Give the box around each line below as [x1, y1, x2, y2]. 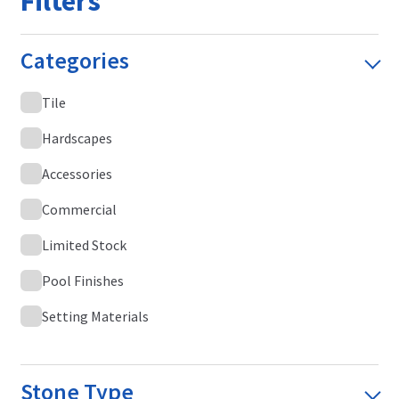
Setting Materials [41, 306, 149, 325]
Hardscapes [41, 128, 112, 147]
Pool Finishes [41, 271, 124, 289]
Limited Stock [41, 235, 126, 254]
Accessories [41, 164, 112, 183]
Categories [20, 46, 129, 76]
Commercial [41, 199, 117, 218]
